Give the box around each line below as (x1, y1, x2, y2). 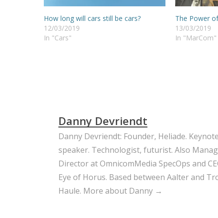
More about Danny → (83, 185, 163, 196)
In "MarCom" (175, 33, 217, 42)
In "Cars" (44, 33, 72, 42)
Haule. (58, 185, 83, 196)
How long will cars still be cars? (44, 13, 141, 23)
